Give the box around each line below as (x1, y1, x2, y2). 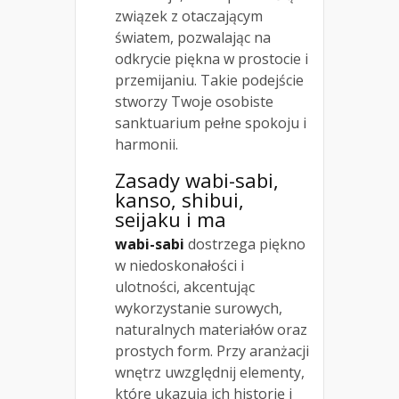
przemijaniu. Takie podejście (115, 69, 304, 90)
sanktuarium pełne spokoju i (115, 112, 306, 133)
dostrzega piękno (184, 233, 305, 254)
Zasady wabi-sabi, (115, 166, 279, 193)
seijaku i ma (115, 205, 226, 232)
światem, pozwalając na (115, 27, 271, 47)
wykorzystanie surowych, (115, 297, 282, 318)
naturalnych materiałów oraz (115, 319, 307, 339)
